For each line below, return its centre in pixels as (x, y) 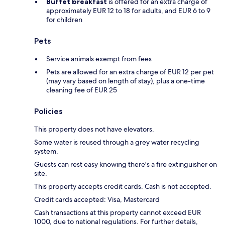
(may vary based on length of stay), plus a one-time (126, 81)
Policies (48, 111)
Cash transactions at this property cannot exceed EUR (118, 213)
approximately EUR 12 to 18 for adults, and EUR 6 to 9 (128, 11)
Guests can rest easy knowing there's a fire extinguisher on (126, 164)
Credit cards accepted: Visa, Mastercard (97, 200)
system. (46, 151)
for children (64, 20)
